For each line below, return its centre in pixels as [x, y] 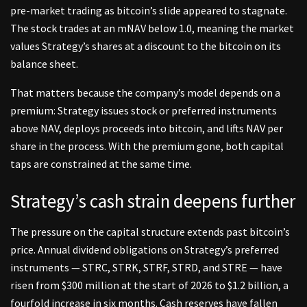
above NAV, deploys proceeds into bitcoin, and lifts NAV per [147, 128]
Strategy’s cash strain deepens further [153, 200]
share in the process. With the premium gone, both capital [147, 146]
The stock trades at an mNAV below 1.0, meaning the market [152, 28]
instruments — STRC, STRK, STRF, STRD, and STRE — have [146, 267]
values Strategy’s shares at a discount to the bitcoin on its [146, 46]
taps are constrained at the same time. [101, 164]
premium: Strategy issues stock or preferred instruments [144, 111]
